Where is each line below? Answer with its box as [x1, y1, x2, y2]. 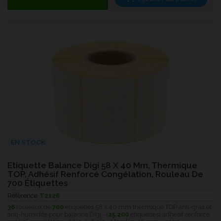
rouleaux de [15, 203, 52, 211]
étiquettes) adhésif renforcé [129, 211, 210, 219]
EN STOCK [10, 138, 45, 147]
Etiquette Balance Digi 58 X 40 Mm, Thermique [7, 160, 197, 170]
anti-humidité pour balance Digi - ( [7, 211, 108, 219]
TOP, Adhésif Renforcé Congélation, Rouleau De [7, 169, 203, 179]
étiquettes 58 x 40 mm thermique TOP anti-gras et [64, 203, 212, 211]
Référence [7, 191, 37, 199]
